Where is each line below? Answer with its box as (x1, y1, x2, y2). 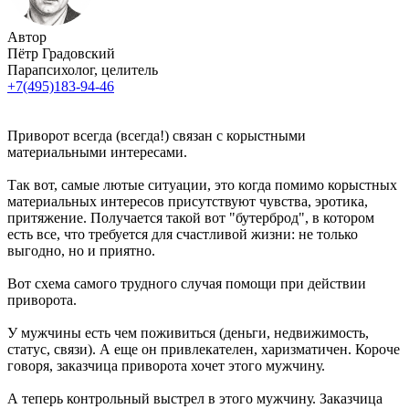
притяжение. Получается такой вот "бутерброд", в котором (7, 209, 374, 225)
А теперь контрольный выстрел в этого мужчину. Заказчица (7, 390, 383, 406)
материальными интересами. (7, 143, 187, 160)
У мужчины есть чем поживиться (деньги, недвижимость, (7, 324, 369, 341)
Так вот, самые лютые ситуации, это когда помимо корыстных (7, 176, 397, 193)
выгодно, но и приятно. (7, 242, 155, 258)
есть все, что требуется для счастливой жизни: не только (7, 225, 358, 242)
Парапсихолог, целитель (7, 61, 158, 78)
